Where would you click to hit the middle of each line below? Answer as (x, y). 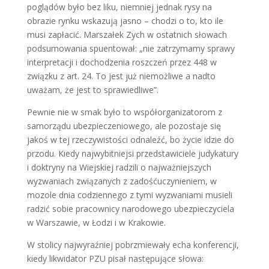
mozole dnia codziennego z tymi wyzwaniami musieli (129, 195)
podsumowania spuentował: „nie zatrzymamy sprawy (131, 48)
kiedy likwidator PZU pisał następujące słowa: (115, 258)
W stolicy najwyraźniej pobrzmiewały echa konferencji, (133, 245)
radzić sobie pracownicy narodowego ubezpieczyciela (130, 209)
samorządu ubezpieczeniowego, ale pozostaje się (124, 126)
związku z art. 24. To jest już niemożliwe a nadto (121, 76)
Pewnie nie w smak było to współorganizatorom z (124, 112)
